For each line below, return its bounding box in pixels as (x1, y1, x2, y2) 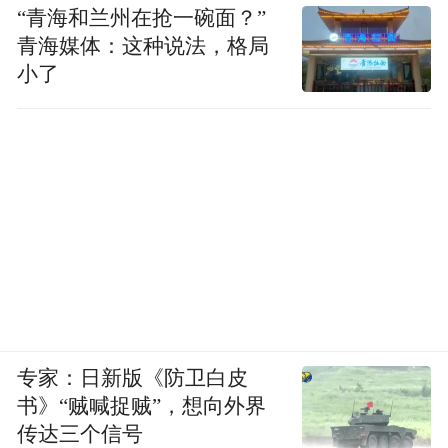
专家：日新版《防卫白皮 (17, 366, 249, 389)
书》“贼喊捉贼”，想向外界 (17, 394, 267, 417)
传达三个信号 (17, 422, 144, 445)
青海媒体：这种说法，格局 (17, 34, 270, 57)
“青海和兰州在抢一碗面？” (17, 6, 267, 29)
